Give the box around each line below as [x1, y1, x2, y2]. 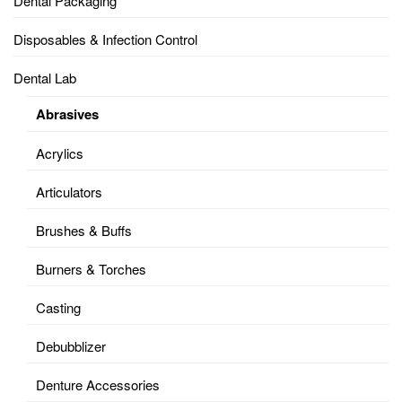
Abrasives [36, 103, 99, 124]
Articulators [36, 181, 102, 201]
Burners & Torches [36, 258, 146, 278]
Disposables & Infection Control [13, 29, 197, 48]
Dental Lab [13, 67, 76, 87]
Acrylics [36, 143, 83, 162]
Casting [36, 297, 81, 317]
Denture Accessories [36, 374, 160, 394]
